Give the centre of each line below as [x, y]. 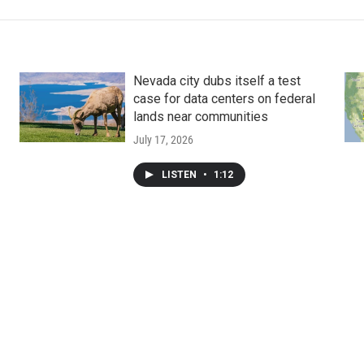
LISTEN [180, 174]
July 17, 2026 [163, 139]
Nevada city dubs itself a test [217, 80]
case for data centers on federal [224, 98]
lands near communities [200, 116]
